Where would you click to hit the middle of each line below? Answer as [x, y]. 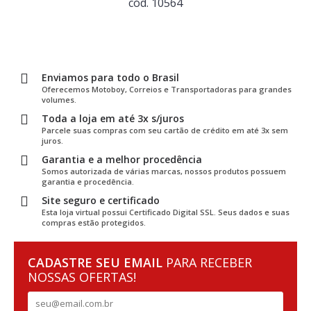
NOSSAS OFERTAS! [82, 277]
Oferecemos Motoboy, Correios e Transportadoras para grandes [167, 89]
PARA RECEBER [209, 262]
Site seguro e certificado [101, 200]
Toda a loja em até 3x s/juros [113, 118]
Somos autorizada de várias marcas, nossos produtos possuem [164, 171]
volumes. [59, 99]
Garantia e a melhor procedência [122, 159]
